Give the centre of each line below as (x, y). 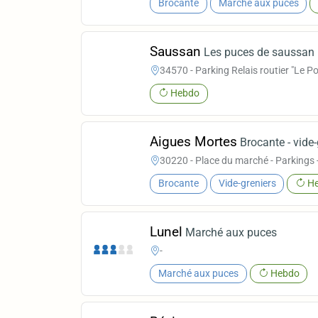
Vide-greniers (247, 184)
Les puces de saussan (259, 52)
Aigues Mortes (194, 141)
